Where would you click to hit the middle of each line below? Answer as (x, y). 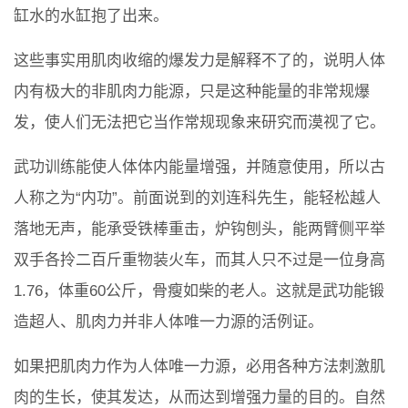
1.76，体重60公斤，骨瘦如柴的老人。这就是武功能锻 (199, 291)
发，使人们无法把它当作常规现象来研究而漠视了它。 (199, 123)
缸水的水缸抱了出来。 (91, 16)
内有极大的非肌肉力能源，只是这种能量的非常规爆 (192, 92)
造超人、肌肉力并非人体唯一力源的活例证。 (168, 322)
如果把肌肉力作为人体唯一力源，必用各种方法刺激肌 (199, 367)
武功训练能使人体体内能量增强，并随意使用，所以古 (199, 168)
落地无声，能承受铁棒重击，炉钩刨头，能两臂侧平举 (199, 229)
